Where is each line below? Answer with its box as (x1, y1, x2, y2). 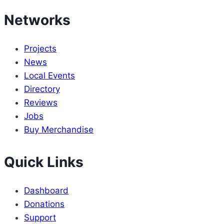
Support (24, 212, 56, 223)
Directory (24, 83, 60, 94)
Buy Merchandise (24, 124, 93, 134)
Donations (24, 199, 64, 209)
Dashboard (24, 185, 68, 196)
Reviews (24, 97, 57, 107)
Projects (24, 43, 56, 53)
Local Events (24, 70, 75, 80)
